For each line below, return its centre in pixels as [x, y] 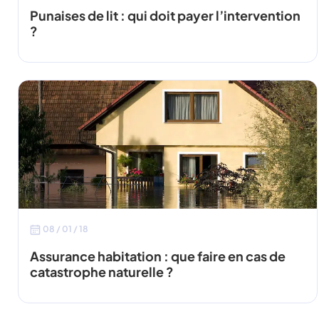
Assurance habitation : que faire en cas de [158, 256]
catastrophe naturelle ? [102, 271]
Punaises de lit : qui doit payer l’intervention [166, 15]
